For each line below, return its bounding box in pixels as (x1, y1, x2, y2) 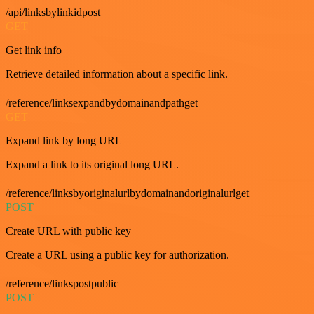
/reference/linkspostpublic (6, 277, 118, 289)
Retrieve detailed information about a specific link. (6, 67, 228, 80)
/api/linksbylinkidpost (6, 6, 100, 18)
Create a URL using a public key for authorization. (6, 248, 229, 261)
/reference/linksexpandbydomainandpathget (6, 96, 198, 109)
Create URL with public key (6, 224, 131, 237)
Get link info (6, 43, 62, 56)
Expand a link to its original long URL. (6, 158, 179, 170)
